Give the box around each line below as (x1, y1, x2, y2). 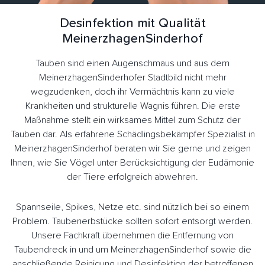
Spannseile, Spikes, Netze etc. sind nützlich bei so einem (16, 202, 249, 212)
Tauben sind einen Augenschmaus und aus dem (35, 59, 230, 69)
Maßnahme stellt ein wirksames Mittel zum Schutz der (24, 115, 241, 125)
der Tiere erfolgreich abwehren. (67, 172, 198, 182)
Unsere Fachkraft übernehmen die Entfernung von (31, 231, 234, 241)
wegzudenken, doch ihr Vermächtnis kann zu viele (30, 87, 235, 97)
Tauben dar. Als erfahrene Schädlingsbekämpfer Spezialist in (10, 130, 255, 140)
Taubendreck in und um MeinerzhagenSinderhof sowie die (14, 245, 251, 255)
